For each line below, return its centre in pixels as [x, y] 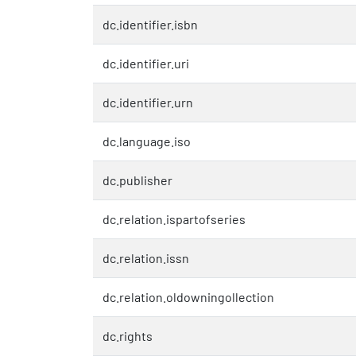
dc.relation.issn [146, 257]
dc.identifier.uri [146, 63]
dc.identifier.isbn [150, 24]
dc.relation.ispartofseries [174, 219]
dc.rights [128, 335]
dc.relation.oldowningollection [188, 296]
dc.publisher [137, 180]
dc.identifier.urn [148, 102]
